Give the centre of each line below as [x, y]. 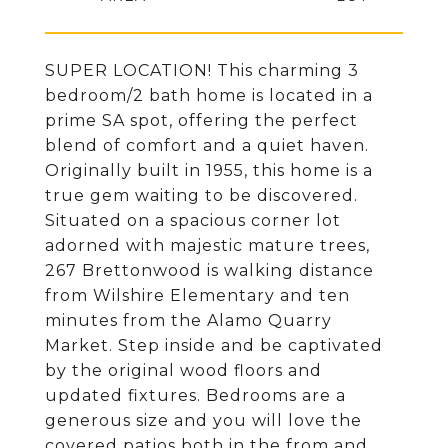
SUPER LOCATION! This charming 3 [202, 70]
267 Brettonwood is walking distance [209, 270]
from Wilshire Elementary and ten [197, 295]
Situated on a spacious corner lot [193, 220]
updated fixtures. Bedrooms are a [195, 395]
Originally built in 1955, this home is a [209, 170]
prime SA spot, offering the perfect [201, 120]
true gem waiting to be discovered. [201, 195]
